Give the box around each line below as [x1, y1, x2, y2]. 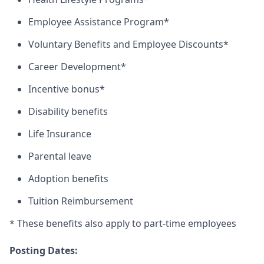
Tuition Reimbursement [28, 194, 133, 207]
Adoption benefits [28, 172, 108, 185]
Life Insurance [28, 127, 91, 140]
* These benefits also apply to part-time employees [9, 217, 236, 230]
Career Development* [28, 60, 126, 73]
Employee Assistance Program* [28, 15, 169, 28]
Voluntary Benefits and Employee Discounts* [28, 38, 229, 51]
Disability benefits [28, 105, 108, 118]
